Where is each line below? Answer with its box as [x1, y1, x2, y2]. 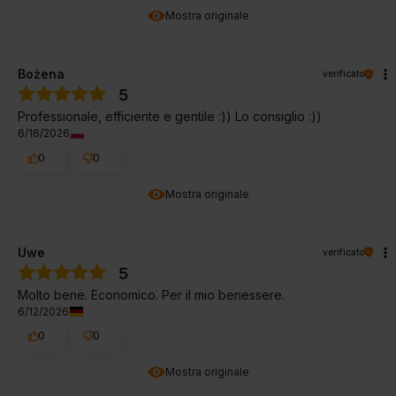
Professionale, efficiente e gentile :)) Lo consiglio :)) [18, 109, 322, 125]
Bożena [18, 66, 65, 82]
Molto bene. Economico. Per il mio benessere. [18, 286, 285, 302]
